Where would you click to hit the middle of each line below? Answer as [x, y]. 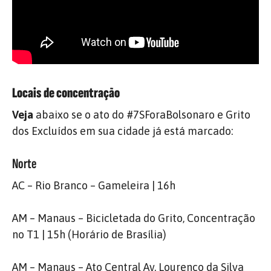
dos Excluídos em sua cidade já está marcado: [122, 131]
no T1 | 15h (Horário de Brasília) [89, 234]
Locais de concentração [66, 93]
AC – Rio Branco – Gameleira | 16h [94, 185]
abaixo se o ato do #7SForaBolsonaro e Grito [142, 115]
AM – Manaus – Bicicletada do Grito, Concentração [134, 218]
